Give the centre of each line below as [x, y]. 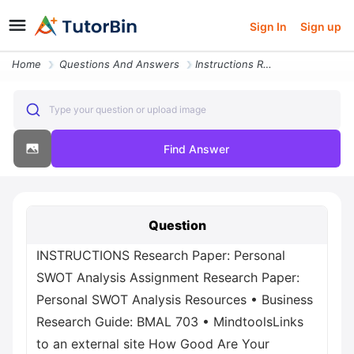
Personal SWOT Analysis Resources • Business [175, 299]
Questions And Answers [119, 64]
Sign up [320, 26]
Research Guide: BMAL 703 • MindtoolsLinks [170, 322]
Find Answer [196, 149]
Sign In [269, 26]
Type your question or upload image [127, 109]
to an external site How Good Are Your [153, 344]
